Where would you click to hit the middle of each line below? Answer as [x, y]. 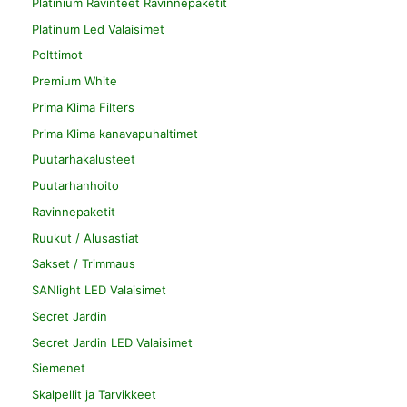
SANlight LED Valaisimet [99, 290]
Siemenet [59, 368]
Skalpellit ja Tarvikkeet [94, 395]
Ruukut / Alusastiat [85, 238]
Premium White [74, 81]
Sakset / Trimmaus [84, 264]
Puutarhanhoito [75, 186]
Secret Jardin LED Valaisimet [112, 342]
